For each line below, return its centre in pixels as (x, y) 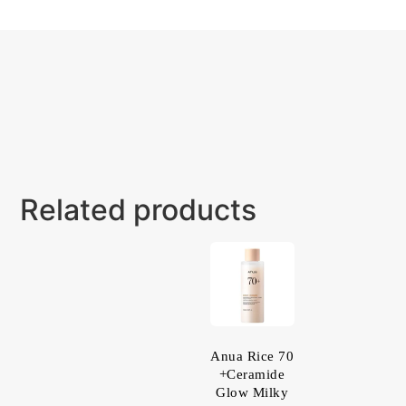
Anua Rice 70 (252, 357)
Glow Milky (252, 393)
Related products (139, 209)
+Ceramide (252, 375)
